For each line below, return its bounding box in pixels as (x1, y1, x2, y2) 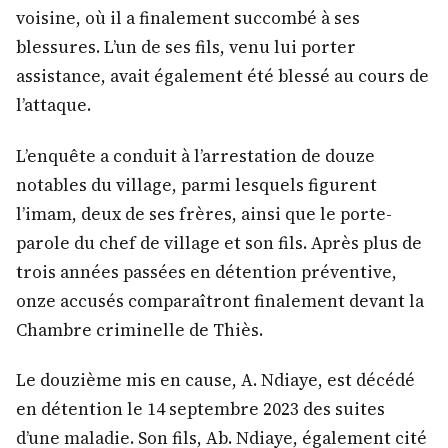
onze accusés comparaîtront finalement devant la (16, 288, 424, 313)
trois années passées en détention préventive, (16, 259, 397, 284)
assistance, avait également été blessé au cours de (16, 64, 429, 89)
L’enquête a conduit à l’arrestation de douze (16, 143, 375, 168)
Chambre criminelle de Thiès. (16, 317, 263, 342)
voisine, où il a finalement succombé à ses (16, 6, 360, 31)
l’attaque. (16, 93, 91, 118)
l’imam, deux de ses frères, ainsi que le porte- (16, 201, 392, 226)
